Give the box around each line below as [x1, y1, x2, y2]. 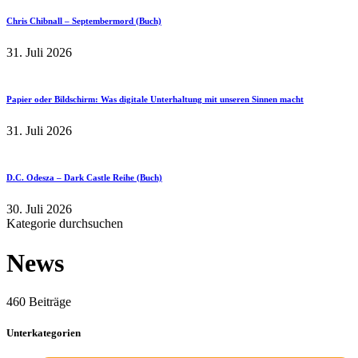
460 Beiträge [6, 294, 71, 308]
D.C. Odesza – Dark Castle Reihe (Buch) [6, 173, 162, 183]
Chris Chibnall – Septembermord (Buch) [6, 16, 161, 26]
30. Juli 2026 [6, 202, 72, 217]
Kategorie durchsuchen [6, 217, 123, 231]
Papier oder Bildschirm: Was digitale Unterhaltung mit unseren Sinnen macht [6, 94, 304, 105]
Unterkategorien [6, 327, 81, 340]
